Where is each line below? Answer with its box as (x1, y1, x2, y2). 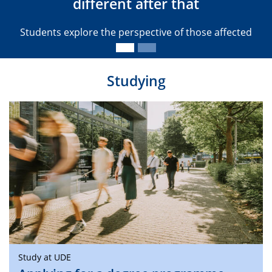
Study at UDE (18, 251, 71, 263)
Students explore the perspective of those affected (20, 25, 252, 39)
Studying (106, 70, 166, 90)
